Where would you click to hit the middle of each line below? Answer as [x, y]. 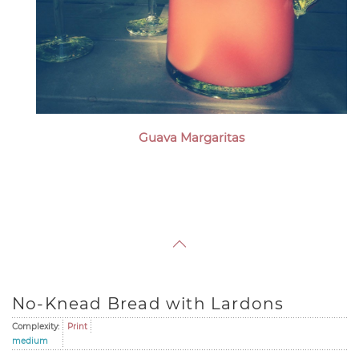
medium [30, 341]
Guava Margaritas [192, 137]
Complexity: [36, 327]
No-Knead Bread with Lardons [148, 304]
